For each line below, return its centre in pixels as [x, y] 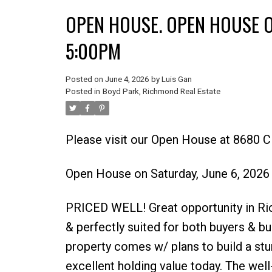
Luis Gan [176, 79]
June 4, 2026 [127, 79]
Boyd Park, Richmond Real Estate [161, 91]
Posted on [85, 79]
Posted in [83, 91]
